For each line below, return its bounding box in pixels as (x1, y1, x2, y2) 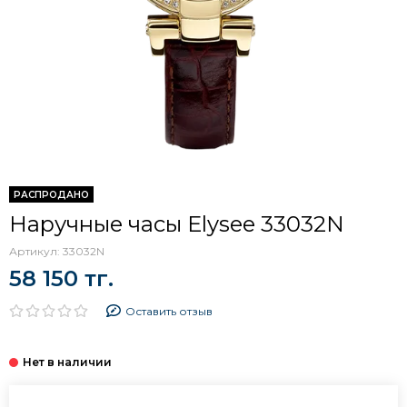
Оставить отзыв (124, 303, 213, 318)
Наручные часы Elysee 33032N (9, 210, 344, 237)
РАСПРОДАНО (14, 188, 89, 201)
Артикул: (9, 243, 63, 258)
